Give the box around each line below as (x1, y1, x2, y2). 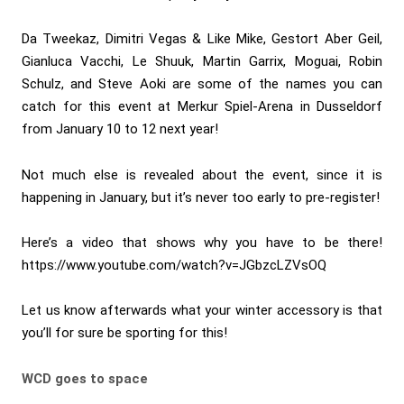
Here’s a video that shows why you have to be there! (22, 234, 382, 251)
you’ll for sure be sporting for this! (22, 325, 227, 342)
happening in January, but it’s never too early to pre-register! (22, 188, 380, 206)
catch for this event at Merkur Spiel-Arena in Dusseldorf (22, 98, 382, 115)
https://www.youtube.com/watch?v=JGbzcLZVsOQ (22, 256, 326, 273)
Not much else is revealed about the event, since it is (22, 166, 382, 183)
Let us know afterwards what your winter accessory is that (22, 302, 382, 319)
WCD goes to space (22, 370, 148, 387)
